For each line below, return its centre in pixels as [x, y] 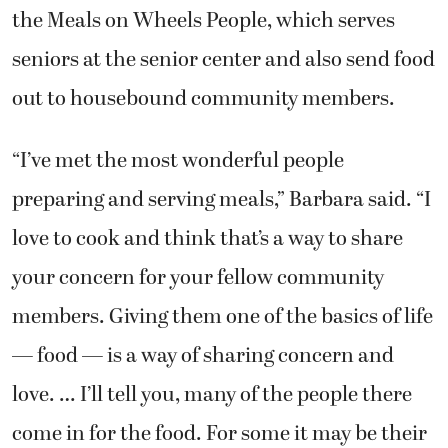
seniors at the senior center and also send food [223, 60]
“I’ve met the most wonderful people [178, 160]
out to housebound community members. [203, 99]
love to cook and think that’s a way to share [207, 238]
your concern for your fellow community [198, 277]
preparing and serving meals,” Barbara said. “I [221, 199]
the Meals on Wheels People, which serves [203, 21]
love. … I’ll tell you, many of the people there [212, 394]
